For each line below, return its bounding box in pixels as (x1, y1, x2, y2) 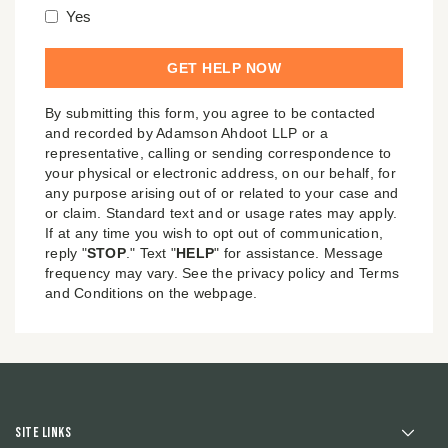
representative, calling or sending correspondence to (45, 144, 391, 161)
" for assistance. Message (214, 244, 384, 261)
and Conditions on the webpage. (45, 284, 258, 301)
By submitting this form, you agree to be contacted (45, 104, 376, 121)
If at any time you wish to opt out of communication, (45, 224, 383, 241)
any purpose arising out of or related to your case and (45, 184, 399, 201)
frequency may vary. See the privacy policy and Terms (45, 264, 399, 281)
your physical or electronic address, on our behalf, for (45, 164, 396, 181)
